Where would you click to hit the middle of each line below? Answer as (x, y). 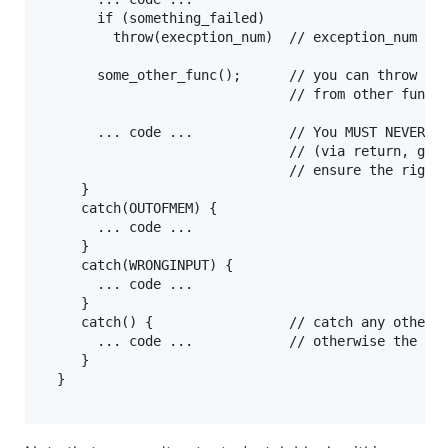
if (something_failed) (157, 17)
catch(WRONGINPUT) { (137, 264)
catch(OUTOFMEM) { (129, 207)
